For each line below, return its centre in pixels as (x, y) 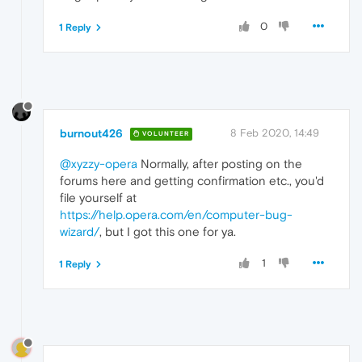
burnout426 (91, 133)
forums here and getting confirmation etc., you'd (192, 180)
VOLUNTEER (164, 134)
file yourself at (98, 197)
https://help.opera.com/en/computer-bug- (176, 214)
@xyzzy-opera (99, 163)
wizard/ (80, 231)
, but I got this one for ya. (168, 231)
